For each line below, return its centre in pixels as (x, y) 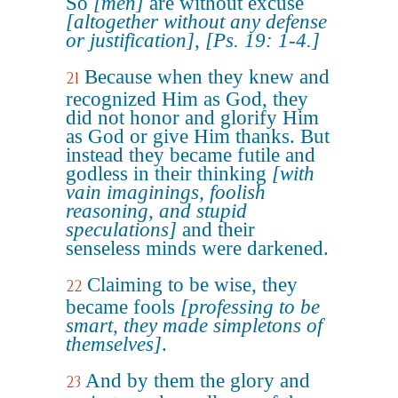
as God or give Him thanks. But (198, 136)
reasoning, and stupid (156, 211)
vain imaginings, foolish (166, 192)
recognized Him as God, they (187, 99)
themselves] (114, 344)
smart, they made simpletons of (194, 326)
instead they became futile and (191, 155)
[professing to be (250, 307)
